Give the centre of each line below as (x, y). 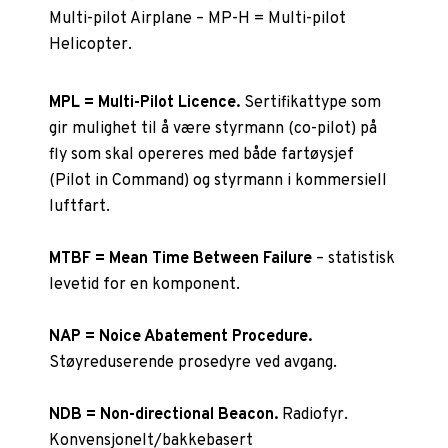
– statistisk (354, 258)
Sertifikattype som (313, 102)
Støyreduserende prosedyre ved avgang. (193, 362)
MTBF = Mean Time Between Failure (181, 258)
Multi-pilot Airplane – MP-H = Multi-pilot (198, 18)
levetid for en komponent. (145, 284)
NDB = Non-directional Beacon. (166, 414)
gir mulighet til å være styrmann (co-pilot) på (213, 128)
